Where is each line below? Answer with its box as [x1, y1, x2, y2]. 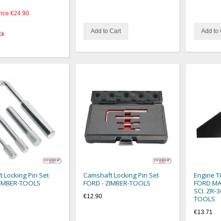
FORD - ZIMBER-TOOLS [83, 179, 151, 188]
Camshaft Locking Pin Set [83, 171, 159, 180]
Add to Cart [91, 27, 121, 35]
